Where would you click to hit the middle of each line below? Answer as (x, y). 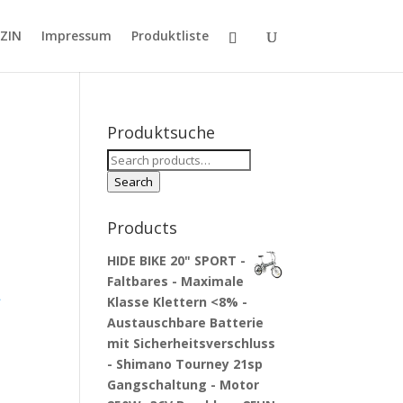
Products (143, 228)
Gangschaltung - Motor (184, 385)
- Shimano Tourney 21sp (185, 364)
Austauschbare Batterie (186, 322)
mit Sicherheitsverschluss (192, 343)
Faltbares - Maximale (176, 281)
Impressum (76, 36)
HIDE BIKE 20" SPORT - (177, 260)
